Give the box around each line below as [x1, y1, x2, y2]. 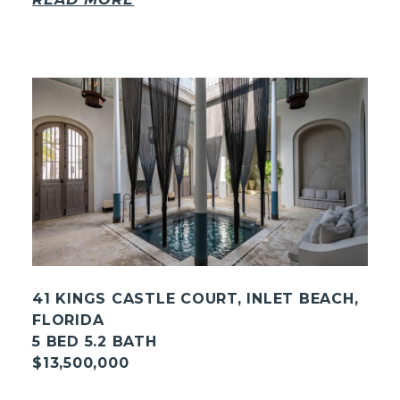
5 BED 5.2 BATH [32, 333, 157, 351]
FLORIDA [32, 312, 104, 329]
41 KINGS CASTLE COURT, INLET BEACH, [32, 290, 359, 308]
